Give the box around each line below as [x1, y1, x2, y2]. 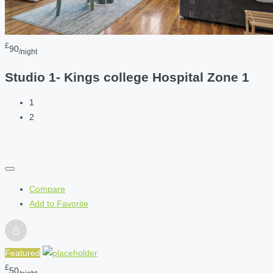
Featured [5, 248, 40, 258]
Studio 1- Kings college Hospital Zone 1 [5, 69, 249, 84]
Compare [29, 184, 65, 194]
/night [19, 48, 37, 56]
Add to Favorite [29, 199, 88, 209]
